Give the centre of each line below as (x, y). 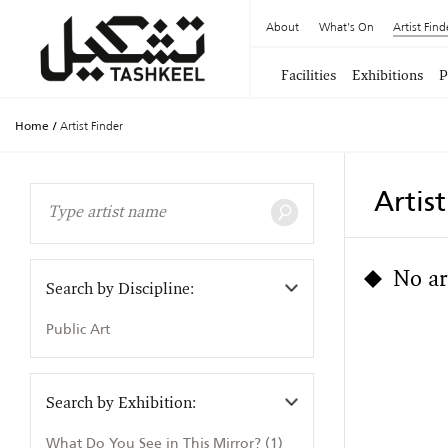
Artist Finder (91, 125)
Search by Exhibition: (121, 404)
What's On (346, 26)
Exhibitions (387, 76)
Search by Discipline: (120, 290)
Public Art (78, 329)
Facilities (308, 76)
